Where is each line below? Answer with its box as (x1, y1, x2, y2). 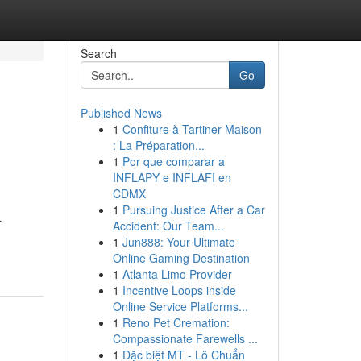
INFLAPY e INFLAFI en (112, 169, 231, 185)
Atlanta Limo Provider (122, 266, 232, 282)
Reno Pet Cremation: (122, 314, 230, 330)
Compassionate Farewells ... (112, 330, 258, 346)
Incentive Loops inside (122, 282, 236, 298)
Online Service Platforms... (112, 298, 248, 314)
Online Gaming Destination (112, 250, 250, 266)
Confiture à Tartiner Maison (122, 121, 262, 137)
